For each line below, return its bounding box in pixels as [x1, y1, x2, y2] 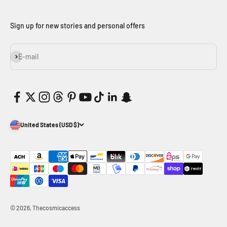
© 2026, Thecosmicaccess [10, 204, 80, 211]
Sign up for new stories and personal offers [10, 21, 145, 30]
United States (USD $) [20, 121, 79, 129]
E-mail [18, 52, 39, 61]
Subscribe [10, 51, 42, 60]
